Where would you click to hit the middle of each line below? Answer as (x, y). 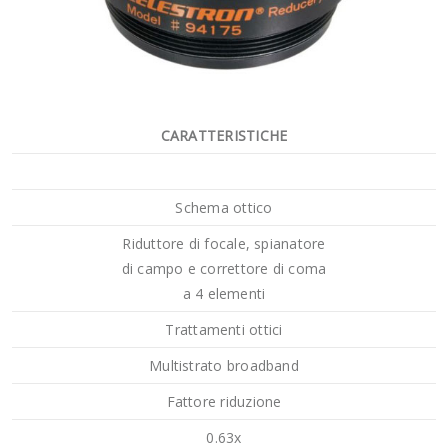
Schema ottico (224, 207)
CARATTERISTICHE (224, 135)
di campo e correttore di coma (224, 268)
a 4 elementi (224, 293)
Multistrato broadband (224, 365)
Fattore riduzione (224, 401)
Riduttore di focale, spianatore (224, 243)
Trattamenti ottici (224, 329)
